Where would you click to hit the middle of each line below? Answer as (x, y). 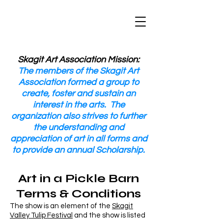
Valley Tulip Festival (41, 215)
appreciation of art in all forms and (79, 139)
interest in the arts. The (79, 105)
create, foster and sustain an (79, 94)
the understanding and (79, 127)
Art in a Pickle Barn (79, 179)
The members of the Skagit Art (79, 71)
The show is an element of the (61, 206)
